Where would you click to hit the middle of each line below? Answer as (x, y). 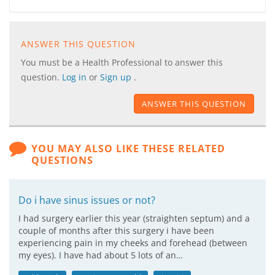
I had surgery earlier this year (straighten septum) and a (134, 218)
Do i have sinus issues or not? (87, 200)
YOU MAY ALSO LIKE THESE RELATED (129, 149)
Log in (76, 77)
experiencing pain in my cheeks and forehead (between (133, 243)
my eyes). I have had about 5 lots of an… (101, 255)
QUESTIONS (63, 160)
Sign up (117, 77)
